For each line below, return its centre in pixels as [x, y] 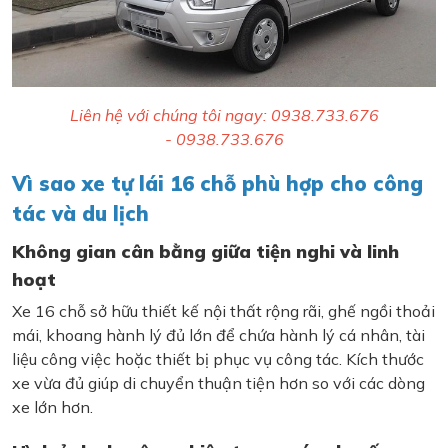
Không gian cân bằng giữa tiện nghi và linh [205, 251]
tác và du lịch [80, 213]
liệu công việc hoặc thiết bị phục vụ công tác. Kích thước [218, 358]
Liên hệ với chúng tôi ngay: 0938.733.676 [224, 114]
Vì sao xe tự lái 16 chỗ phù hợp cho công [217, 183]
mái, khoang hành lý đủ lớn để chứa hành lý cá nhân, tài [218, 334]
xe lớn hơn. [52, 406]
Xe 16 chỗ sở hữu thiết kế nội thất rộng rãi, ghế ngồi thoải [223, 310]
